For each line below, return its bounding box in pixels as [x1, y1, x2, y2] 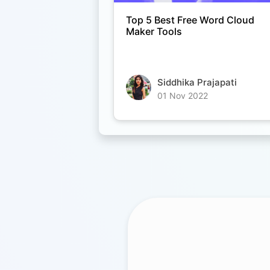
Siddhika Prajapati [157, 77, 237, 89]
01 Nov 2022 [157, 90, 209, 101]
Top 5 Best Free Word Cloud [126, 14, 255, 27]
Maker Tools [126, 25, 183, 38]
